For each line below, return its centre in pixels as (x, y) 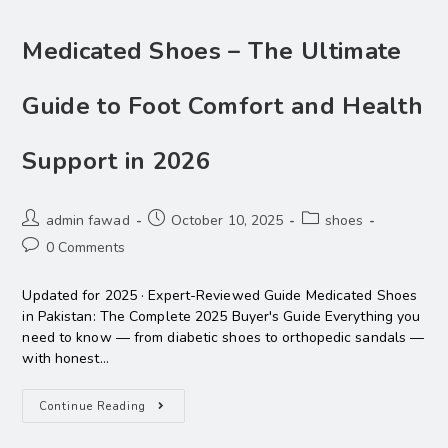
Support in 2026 (116, 161)
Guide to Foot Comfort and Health (223, 106)
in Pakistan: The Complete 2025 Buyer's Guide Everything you (221, 317)
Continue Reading (93, 407)
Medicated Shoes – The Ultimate (212, 51)
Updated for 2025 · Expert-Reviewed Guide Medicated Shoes (220, 296)
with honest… (65, 359)
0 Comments (85, 248)
